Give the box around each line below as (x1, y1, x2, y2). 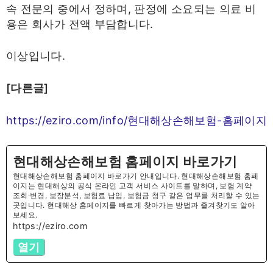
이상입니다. (6, 49, 66, 63)
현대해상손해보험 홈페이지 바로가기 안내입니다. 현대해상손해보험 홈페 (13, 171, 259, 180)
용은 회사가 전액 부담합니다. (6, 17, 154, 30)
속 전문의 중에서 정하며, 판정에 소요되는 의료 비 (6, 2, 257, 15)
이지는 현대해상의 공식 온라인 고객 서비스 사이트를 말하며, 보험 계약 (13, 180, 252, 190)
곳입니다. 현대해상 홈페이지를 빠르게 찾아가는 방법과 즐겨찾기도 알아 (13, 200, 255, 210)
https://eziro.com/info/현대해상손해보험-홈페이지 (6, 113, 267, 127)
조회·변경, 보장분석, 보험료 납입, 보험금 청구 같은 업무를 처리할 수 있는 (13, 190, 260, 200)
